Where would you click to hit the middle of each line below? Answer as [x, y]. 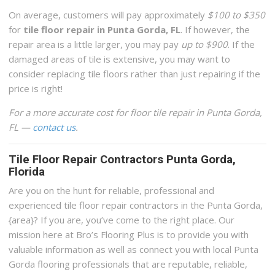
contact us [54, 127]
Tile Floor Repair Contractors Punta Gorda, [122, 160]
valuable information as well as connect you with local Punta [134, 249]
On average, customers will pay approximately [108, 15]
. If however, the [215, 30]
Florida [27, 172]
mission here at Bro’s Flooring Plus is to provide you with [129, 234]
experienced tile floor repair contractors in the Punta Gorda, [136, 205]
